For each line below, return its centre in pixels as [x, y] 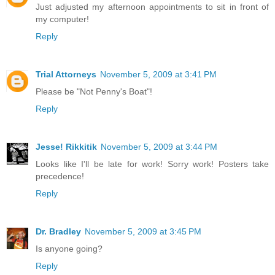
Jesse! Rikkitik [66, 147]
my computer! [62, 19]
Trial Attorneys [66, 75]
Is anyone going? [69, 249]
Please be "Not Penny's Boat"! [94, 92]
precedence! [60, 176]
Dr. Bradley [58, 232]
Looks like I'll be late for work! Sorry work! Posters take [152, 164]
